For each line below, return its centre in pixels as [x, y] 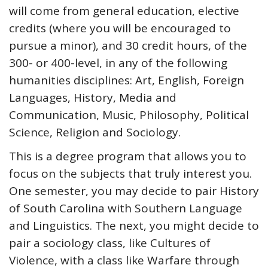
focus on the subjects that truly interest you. [130, 174]
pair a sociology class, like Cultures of [110, 243]
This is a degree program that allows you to [128, 156]
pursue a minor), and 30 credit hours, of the [128, 46]
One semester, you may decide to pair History [134, 191]
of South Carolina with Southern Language [126, 208]
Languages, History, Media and [93, 98]
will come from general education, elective [124, 11]
